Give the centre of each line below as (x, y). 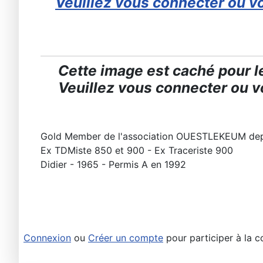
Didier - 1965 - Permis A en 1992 (113, 164)
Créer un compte (126, 237)
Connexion (47, 237)
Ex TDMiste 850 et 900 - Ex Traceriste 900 (137, 150)
